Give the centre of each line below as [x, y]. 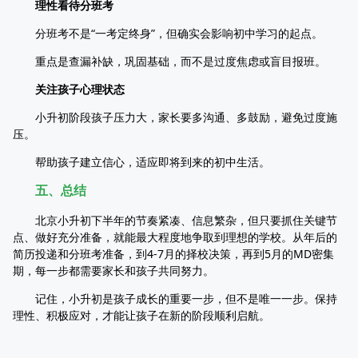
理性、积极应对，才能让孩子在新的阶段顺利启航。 [141, 315]
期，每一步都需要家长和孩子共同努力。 [113, 270]
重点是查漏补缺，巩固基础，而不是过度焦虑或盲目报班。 [181, 61]
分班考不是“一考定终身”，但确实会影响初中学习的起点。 [179, 33]
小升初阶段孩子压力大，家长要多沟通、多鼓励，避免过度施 [186, 117]
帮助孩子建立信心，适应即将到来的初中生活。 [153, 162]
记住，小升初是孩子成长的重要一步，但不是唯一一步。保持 [186, 298]
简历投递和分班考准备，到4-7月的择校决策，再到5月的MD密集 [173, 254]
